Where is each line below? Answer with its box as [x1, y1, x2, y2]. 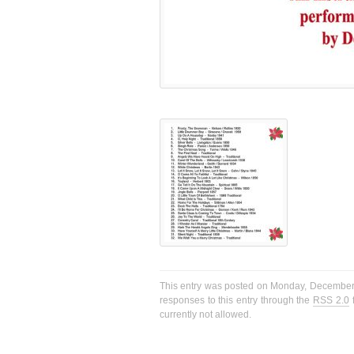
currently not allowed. [160, 309, 251, 321]
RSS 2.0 [313, 295, 349, 307]
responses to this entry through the [160, 295, 314, 307]
